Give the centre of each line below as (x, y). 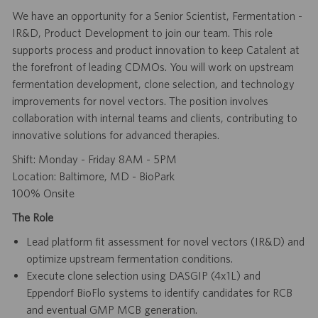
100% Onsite (43, 193)
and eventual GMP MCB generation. (111, 310)
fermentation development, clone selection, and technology (153, 84)
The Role (32, 218)
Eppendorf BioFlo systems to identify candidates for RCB (159, 293)
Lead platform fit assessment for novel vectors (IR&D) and (165, 242)
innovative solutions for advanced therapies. (115, 135)
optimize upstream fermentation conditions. (129, 259)
